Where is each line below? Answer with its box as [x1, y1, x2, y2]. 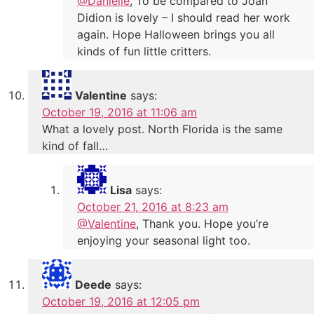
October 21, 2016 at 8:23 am [77, 199, 228, 214]
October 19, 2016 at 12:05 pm [42, 294, 200, 308]
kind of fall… [42, 138, 108, 153]
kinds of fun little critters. [77, 43, 211, 58]
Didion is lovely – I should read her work [77, 10, 290, 25]
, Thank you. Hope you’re [136, 216, 268, 231]
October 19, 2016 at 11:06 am [42, 104, 197, 119]
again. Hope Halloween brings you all [77, 27, 275, 41]
